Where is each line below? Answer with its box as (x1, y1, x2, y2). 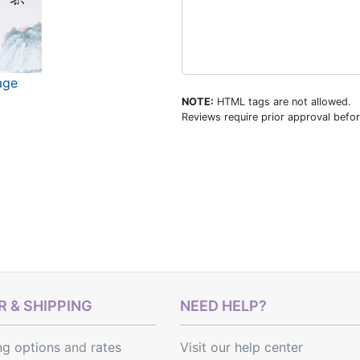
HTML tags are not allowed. (213, 96, 351, 108)
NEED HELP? (180, 297, 267, 314)
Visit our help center (180, 339, 303, 355)
